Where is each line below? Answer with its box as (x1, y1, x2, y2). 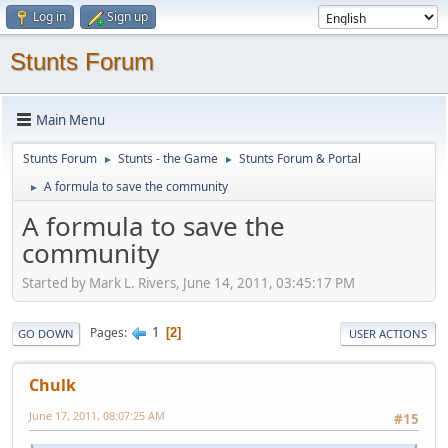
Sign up (107, 8, 148, 25)
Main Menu (36, 110, 105, 129)
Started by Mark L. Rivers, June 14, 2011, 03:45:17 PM (22, 273, 355, 292)
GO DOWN (18, 325, 74, 341)
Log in (33, 8, 66, 25)
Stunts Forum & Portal (239, 150, 361, 167)
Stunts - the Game (118, 150, 218, 167)
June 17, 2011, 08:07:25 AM (29, 407, 165, 423)
